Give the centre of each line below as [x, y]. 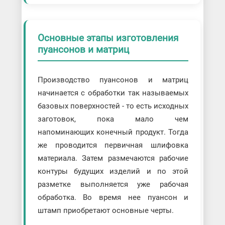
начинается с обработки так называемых [113, 93]
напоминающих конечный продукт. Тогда [113, 132]
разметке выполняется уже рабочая [113, 184]
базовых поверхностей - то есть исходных [113, 106]
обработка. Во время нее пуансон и [113, 197]
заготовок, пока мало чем [113, 119]
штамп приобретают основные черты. [105, 210]
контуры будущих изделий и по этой [113, 171]
